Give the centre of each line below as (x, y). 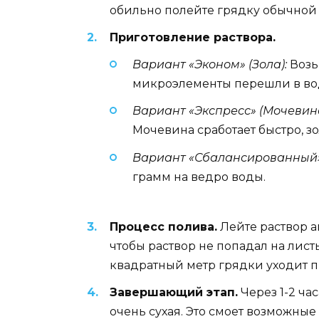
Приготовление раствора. (193, 37)
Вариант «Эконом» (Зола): (210, 65)
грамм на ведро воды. (199, 177)
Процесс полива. (163, 226)
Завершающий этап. (174, 292)
